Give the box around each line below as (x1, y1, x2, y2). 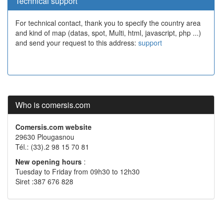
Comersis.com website (15, 122, 92, 132)
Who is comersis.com (15, 99, 90, 111)
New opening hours (15, 157, 84, 166)
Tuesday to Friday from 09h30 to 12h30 (15, 166, 140, 176)
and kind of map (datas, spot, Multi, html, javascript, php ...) (15, 28, 201, 38)
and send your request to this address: (15, 38, 138, 48)
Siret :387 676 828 (15, 176, 73, 186)
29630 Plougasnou (15, 132, 74, 142)
